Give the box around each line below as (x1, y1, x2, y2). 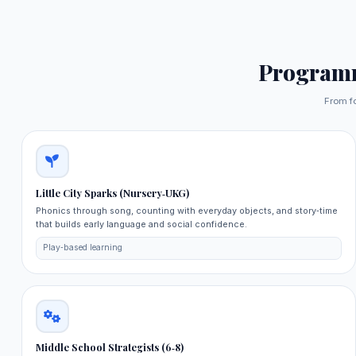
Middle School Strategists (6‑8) (35, 341, 184, 354)
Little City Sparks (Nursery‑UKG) (35, 186, 189, 199)
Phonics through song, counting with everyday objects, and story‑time (35, 204, 338, 216)
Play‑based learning (43, 242, 123, 253)
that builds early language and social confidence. (35, 218, 247, 230)
